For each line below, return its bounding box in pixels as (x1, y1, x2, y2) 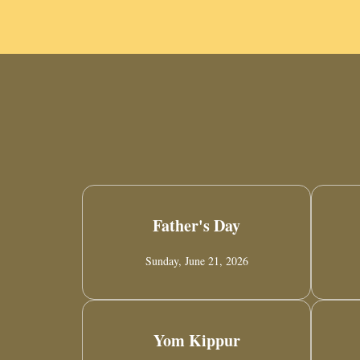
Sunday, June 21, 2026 (145, 253, 248, 269)
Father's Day (153, 214, 240, 238)
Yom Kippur (153, 329, 240, 353)
